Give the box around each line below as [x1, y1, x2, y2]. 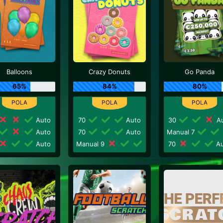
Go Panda [185, 68, 215, 76]
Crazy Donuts [89, 68, 131, 76]
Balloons [6, 68, 32, 76]
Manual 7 [166, 127, 197, 136]
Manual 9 [76, 139, 107, 148]
